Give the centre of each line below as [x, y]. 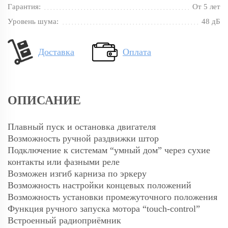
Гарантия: [24, 7]
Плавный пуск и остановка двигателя [82, 127]
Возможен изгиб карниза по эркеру [77, 174]
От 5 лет [206, 7]
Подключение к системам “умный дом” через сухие [109, 150]
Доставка [56, 52]
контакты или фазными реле [64, 162]
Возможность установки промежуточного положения [112, 197]
